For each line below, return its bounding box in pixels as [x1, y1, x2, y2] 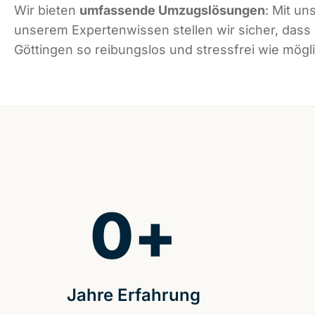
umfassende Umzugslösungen [79, 3, 265, 18]
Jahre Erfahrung [66, 285, 200, 306]
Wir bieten [14, 3, 79, 18]
